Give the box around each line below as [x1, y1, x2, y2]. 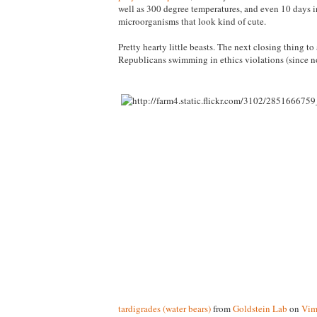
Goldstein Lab [233, 301, 287, 315]
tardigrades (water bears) [118, 301, 211, 315]
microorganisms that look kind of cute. [118, 14, 266, 28]
